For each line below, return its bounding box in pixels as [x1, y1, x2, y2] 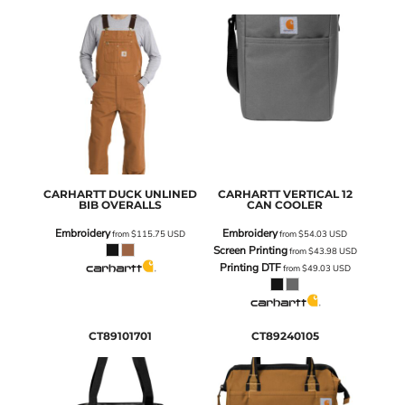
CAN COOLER [247, 198, 324, 212]
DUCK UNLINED [108, 187, 197, 202]
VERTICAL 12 [282, 187, 353, 202]
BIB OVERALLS [78, 198, 162, 212]
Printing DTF [219, 260, 281, 276]
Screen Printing [212, 243, 287, 259]
